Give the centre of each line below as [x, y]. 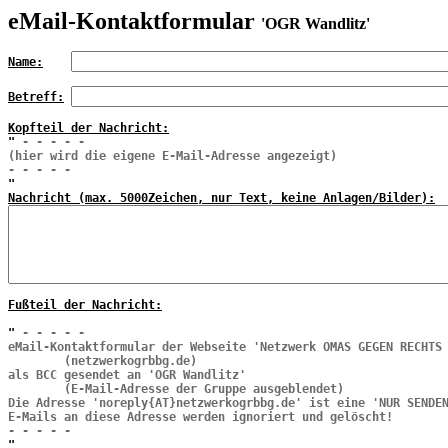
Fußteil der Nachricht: [85, 305]
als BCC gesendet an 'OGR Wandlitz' [127, 375]
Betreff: [36, 97]
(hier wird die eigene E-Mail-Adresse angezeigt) [172, 156]
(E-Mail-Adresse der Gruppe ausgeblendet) [176, 389]
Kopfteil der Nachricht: [88, 128]
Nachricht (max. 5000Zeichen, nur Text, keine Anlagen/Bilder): [221, 198]
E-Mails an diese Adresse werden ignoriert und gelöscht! [200, 417]
